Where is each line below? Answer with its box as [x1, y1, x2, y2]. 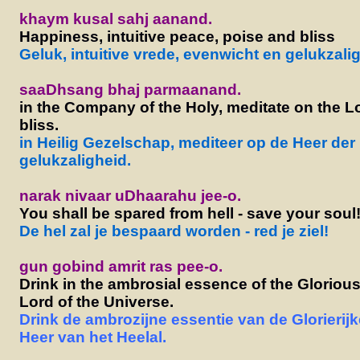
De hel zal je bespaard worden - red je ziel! [18, 222, 329, 239]
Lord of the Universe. [18, 292, 174, 310]
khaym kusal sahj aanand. [18, 10, 212, 27]
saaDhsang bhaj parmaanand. [18, 80, 241, 98]
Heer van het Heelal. [18, 328, 166, 346]
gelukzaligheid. [18, 151, 131, 169]
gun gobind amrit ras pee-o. [18, 257, 223, 275]
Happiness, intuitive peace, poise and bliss [18, 27, 335, 45]
